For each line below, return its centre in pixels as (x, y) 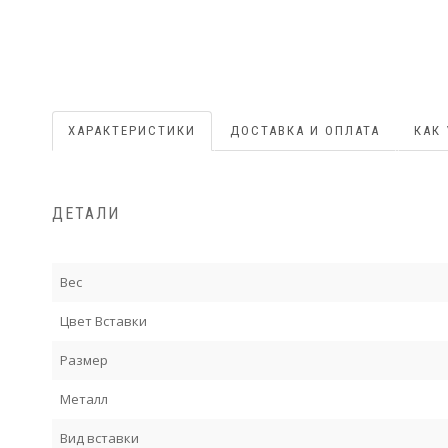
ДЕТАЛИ (86, 214)
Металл (84, 399)
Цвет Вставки (103, 321)
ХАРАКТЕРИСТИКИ (132, 130)
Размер (84, 360)
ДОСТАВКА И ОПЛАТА (305, 130)
